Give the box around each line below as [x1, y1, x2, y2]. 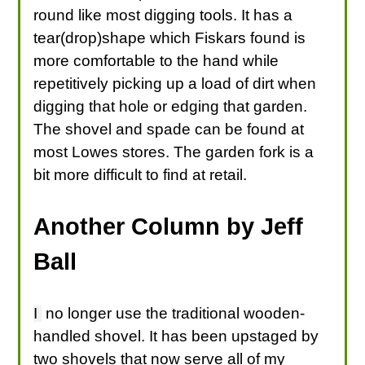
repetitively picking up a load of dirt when [33, 74, 317, 92]
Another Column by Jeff [33, 213, 304, 240]
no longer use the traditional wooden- [42, 304, 306, 322]
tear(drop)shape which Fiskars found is [33, 29, 306, 46]
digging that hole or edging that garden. [33, 97, 308, 115]
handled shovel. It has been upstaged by [33, 327, 319, 345]
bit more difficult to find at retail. [33, 165, 248, 183]
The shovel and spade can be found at [33, 120, 305, 138]
